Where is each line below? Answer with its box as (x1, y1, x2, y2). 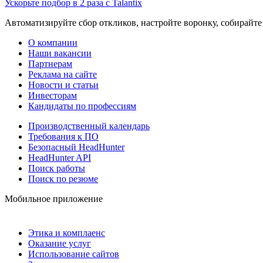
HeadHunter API (28, 152, 91, 163)
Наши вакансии (28, 48, 92, 58)
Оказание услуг (28, 238, 91, 248)
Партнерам (28, 58, 72, 69)
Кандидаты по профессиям (28, 100, 136, 111)
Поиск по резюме (28, 173, 98, 184)
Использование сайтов (28, 248, 119, 259)
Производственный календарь (28, 120, 150, 131)
